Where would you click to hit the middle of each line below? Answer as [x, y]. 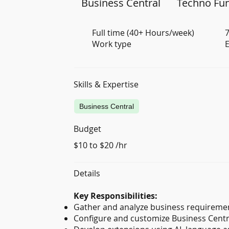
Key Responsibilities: [116, 196]
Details [87, 174]
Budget [88, 129]
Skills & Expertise [106, 85]
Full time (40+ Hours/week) [143, 33]
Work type [112, 44]
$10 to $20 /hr [101, 145]
